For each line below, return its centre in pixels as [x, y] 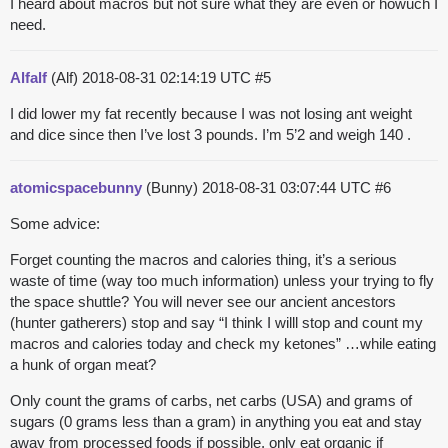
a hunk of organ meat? [83, 365]
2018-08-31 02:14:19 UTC [168, 78]
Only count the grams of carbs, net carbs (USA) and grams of [211, 401]
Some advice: [55, 224]
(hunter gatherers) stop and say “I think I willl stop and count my [216, 323]
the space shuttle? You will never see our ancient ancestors [203, 302]
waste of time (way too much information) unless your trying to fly [222, 281]
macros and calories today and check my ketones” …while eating [223, 344]
